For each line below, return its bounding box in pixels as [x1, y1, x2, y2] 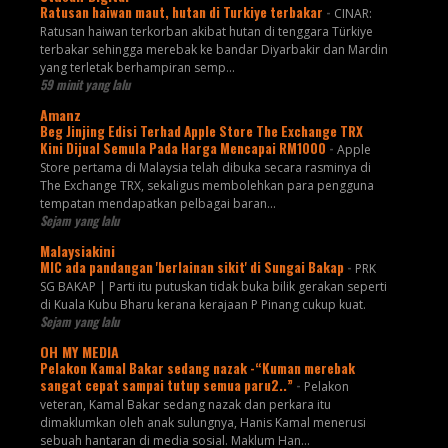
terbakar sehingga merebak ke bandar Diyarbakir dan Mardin [39, 41, 388, 59]
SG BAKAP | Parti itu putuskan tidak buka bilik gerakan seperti [39, 278, 387, 296]
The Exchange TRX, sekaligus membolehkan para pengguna [39, 177, 374, 195]
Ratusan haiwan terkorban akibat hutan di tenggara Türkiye [39, 23, 373, 41]
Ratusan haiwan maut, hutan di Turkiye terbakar [39, 2, 326, 23]
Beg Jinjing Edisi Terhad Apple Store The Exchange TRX [39, 121, 363, 142]
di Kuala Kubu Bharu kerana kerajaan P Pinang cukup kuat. [39, 296, 366, 314]
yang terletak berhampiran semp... [39, 59, 235, 77]
